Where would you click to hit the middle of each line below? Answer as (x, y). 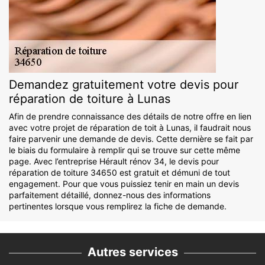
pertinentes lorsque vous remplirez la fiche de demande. (118, 206)
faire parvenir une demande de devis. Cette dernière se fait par (131, 139)
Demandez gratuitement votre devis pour (124, 85)
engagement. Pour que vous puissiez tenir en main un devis (124, 184)
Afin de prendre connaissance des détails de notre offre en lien (130, 117)
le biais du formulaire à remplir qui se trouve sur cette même (125, 150)
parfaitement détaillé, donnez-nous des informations (110, 195)
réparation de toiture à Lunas (90, 99)
